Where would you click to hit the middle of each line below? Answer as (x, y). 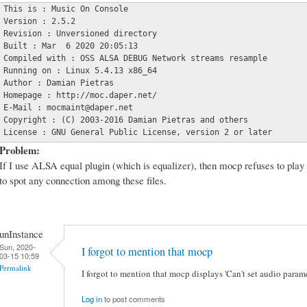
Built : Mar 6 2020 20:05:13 (71, 46)
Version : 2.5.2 (39, 21)
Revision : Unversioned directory (80, 33)
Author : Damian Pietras (59, 83)
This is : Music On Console (66, 9)
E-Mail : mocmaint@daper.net (68, 107)
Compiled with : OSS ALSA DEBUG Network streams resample (135, 58)
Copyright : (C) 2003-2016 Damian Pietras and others (126, 120)
